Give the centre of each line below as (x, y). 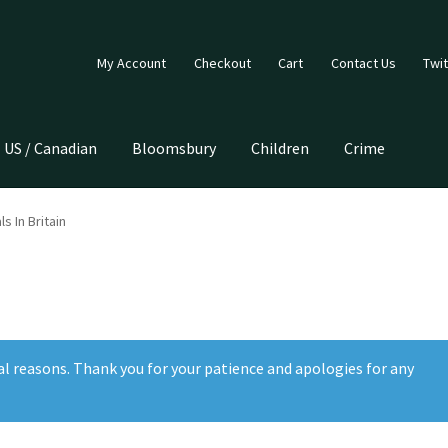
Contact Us (363, 62)
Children (280, 147)
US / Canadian (51, 147)
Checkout (222, 62)
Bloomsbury (174, 147)
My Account (132, 62)
